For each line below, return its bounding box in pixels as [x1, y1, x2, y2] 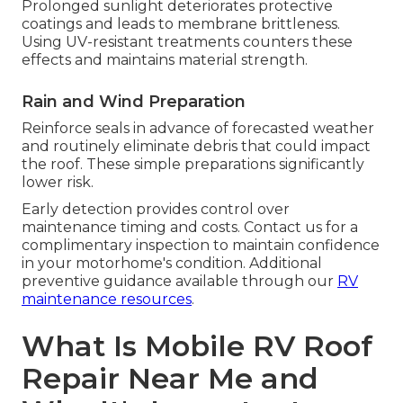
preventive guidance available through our [22, 273, 337, 291]
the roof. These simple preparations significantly [22, 156, 364, 174]
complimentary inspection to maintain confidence [22, 237, 380, 255]
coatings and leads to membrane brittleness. [22, 15, 340, 33]
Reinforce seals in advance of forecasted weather [22, 120, 374, 138]
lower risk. [22, 174, 94, 192]
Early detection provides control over [22, 201, 290, 219]
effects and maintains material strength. [22, 51, 308, 69]
